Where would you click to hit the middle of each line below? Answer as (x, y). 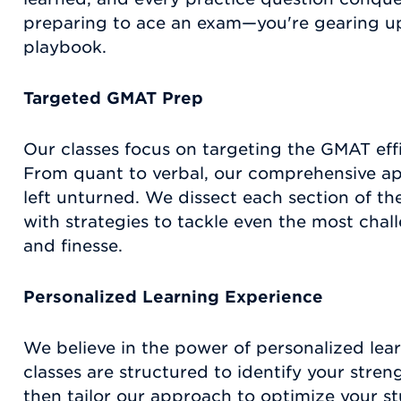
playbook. (65, 47)
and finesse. (76, 246)
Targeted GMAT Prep (113, 98)
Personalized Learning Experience (173, 297)
